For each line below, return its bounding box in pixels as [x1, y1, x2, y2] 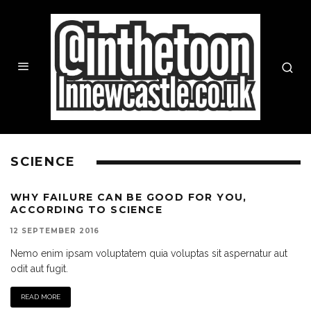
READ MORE [21, 293, 60, 301]
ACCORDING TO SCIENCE [10, 203, 162, 217]
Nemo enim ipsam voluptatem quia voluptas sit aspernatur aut [10, 248, 287, 260]
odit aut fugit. [10, 263, 68, 275]
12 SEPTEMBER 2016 [10, 226, 99, 236]
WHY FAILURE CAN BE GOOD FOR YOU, [10, 191, 247, 204]
